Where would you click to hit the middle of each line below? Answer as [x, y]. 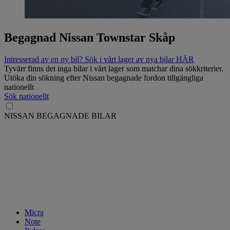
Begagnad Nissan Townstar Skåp [90, 37]
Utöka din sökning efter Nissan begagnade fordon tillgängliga [104, 78]
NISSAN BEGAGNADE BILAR [60, 116]
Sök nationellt [26, 96]
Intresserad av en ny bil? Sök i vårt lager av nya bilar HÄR [99, 59]
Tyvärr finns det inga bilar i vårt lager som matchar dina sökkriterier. [114, 68]
